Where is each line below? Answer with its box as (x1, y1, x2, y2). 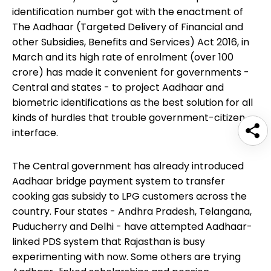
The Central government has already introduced (12, 159, 244, 174)
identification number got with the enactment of (12, 5, 243, 19)
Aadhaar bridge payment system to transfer (12, 174, 225, 189)
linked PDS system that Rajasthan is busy (12, 235, 205, 249)
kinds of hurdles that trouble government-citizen (12, 111, 245, 125)
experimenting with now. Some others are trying (12, 250, 241, 264)
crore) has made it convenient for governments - (12, 65, 249, 80)
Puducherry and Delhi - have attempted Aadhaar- (12, 220, 252, 234)
